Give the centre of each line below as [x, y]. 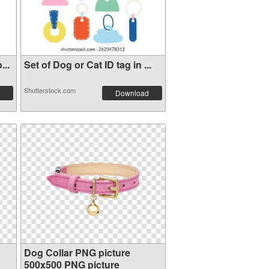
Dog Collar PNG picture [77, 252]
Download [132, 93]
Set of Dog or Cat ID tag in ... [87, 65]
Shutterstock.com [50, 90]
